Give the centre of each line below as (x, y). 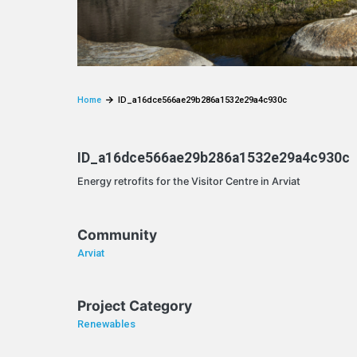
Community (118, 234)
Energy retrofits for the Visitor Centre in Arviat (189, 181)
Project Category (135, 306)
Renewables (107, 324)
